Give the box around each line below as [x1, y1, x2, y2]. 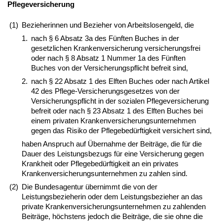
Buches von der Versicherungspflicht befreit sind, [31, 64, 190, 73]
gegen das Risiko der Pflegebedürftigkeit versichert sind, [31, 126, 212, 135]
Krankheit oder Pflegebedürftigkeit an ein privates [22, 159, 179, 168]
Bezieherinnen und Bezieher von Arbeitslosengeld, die [22, 21, 198, 30]
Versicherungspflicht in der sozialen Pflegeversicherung [31, 97, 209, 106]
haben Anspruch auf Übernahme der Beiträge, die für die [22, 140, 202, 148]
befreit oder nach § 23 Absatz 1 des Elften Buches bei [31, 107, 203, 115]
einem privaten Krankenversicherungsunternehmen [31, 116, 196, 125]
